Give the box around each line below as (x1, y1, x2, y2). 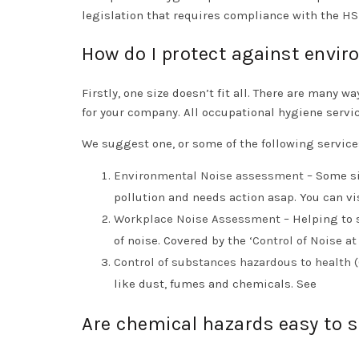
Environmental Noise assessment (114, 168, 304, 184)
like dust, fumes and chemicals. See (114, 276, 320, 292)
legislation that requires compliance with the (82, 8, 342, 23)
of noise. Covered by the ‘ (114, 233, 252, 248)
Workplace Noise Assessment (114, 212, 280, 227)
